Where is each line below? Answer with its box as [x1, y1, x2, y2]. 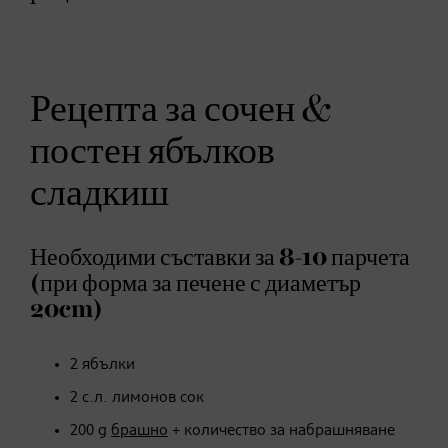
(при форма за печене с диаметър [30, 271, 361, 296]
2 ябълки [70, 356, 135, 373]
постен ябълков [30, 132, 275, 171]
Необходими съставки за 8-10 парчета [30, 245, 410, 270]
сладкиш [30, 174, 169, 213]
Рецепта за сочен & [30, 90, 331, 129]
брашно [111, 422, 168, 439]
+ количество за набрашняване [168, 422, 395, 439]
